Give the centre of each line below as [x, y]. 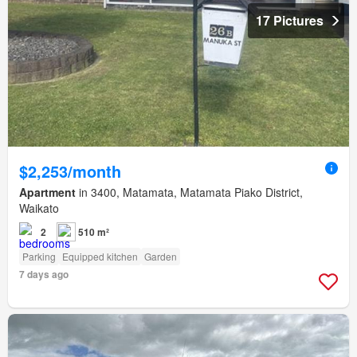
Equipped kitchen [100, 256]
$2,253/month [70, 171]
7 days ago [44, 274]
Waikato [39, 208]
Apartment [47, 192]
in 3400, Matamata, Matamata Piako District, [189, 192]
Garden [161, 256]
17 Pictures [290, 20]
